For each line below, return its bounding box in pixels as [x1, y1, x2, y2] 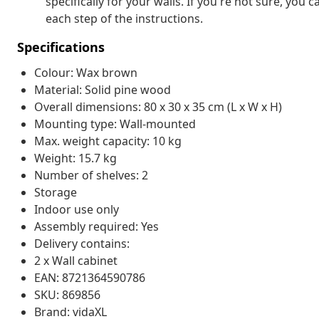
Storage [34, 184, 77, 200]
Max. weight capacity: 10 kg [34, 132, 182, 149]
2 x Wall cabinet [34, 252, 117, 268]
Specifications [17, 38, 105, 56]
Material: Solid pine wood [34, 81, 171, 98]
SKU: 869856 [34, 286, 100, 303]
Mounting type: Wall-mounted [34, 115, 196, 132]
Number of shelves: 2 [34, 167, 148, 183]
